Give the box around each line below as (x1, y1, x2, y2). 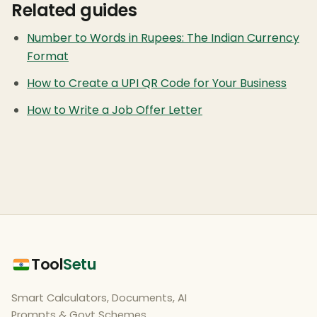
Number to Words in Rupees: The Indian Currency (27, 30, 299, 47)
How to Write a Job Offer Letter (27, 102, 202, 119)
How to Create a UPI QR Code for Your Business (27, 75, 287, 92)
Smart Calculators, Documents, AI (11, 290, 187, 305)
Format (27, 48, 69, 65)
